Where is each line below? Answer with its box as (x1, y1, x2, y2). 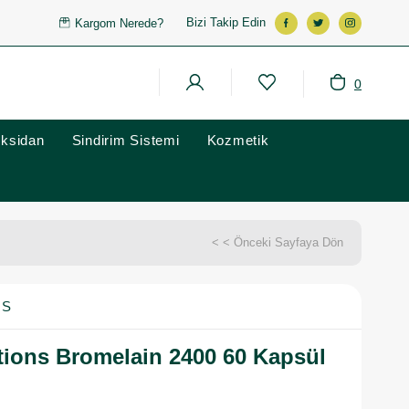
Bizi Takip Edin (186, 16, 266, 29)
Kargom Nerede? (75, 16, 164, 30)
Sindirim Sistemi (71, 132, 180, 148)
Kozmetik (206, 132, 269, 148)
